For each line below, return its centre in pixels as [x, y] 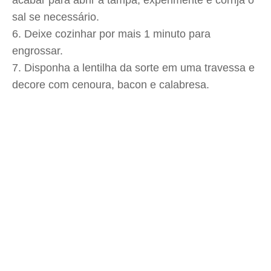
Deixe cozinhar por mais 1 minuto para [117, 34]
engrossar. [39, 51]
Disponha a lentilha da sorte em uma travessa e [139, 68]
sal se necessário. [57, 17]
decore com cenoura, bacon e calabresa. [111, 85]
